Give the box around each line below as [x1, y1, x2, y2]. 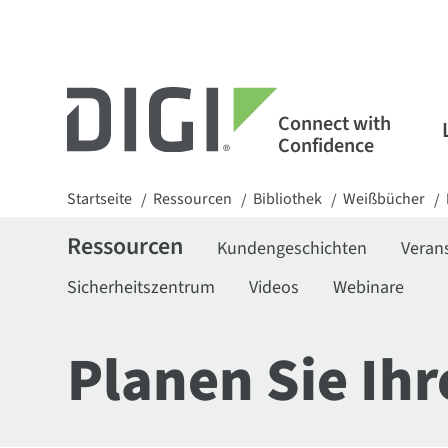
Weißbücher [343, 188, 426, 210]
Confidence [277, 131, 374, 160]
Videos [249, 275, 300, 300]
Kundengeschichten [217, 236, 368, 261]
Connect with [277, 109, 391, 138]
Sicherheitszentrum [67, 275, 216, 300]
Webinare [333, 275, 405, 300]
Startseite [67, 188, 133, 210]
